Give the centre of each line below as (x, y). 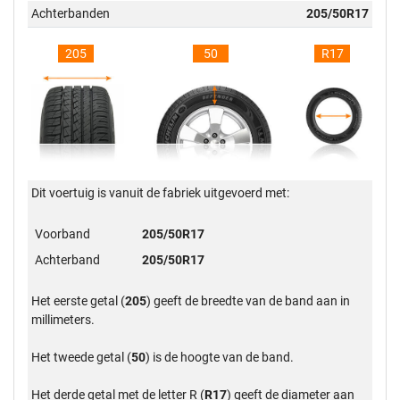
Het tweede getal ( (82, 358)
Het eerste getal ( (79, 301)
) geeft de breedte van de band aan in (249, 301)
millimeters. (63, 320)
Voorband (63, 234)
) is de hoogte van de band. (220, 358)
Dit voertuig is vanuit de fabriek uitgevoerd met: (161, 193)
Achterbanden (71, 14)
